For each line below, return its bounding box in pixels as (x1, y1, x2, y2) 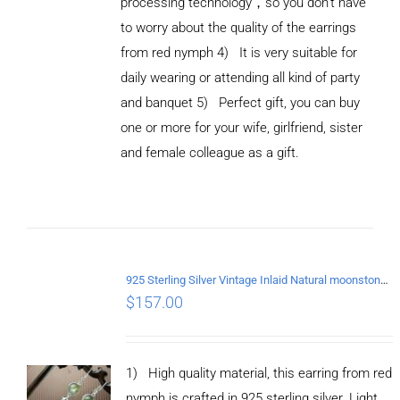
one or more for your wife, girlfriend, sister (120, 119, 362, 136)
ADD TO (45, 100, 88, 113)
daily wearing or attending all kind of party (120, 69, 360, 86)
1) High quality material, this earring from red (125, 364, 392, 381)
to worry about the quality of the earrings (120, 19, 356, 36)
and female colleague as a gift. (120, 144, 299, 161)
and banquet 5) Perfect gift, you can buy (120, 94, 360, 111)
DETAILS (43, 151, 91, 164)
